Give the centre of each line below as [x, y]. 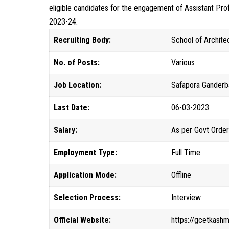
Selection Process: [87, 198]
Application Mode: [85, 175]
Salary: [66, 130]
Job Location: [78, 85]
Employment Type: [86, 153]
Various [183, 63]
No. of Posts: [77, 63]
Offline [181, 175]
